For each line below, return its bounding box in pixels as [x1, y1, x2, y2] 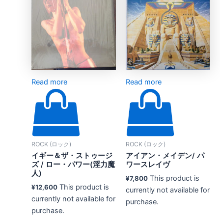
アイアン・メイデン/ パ [125, 151, 204, 160]
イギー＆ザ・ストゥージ [31, 151, 112, 160]
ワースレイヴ [125, 160, 170, 169]
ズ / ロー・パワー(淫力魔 [31, 160, 115, 169]
